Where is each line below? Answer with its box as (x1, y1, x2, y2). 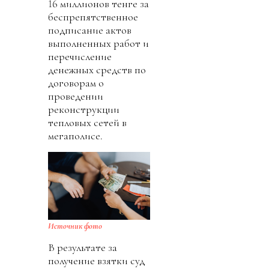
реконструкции (48, 102, 119, 116)
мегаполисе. (48, 128, 103, 142)
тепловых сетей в (48, 115, 127, 129)
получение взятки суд (48, 253, 145, 267)
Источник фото (48, 220, 102, 231)
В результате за (48, 240, 117, 254)
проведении (48, 89, 103, 103)
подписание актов (48, 23, 131, 37)
